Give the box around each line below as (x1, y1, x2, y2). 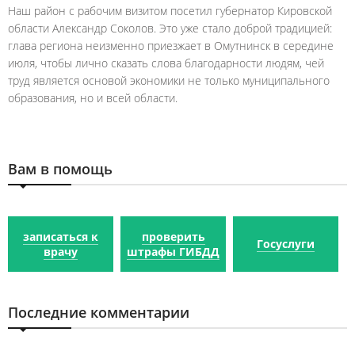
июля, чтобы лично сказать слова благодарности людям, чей (8, 55, 324, 71)
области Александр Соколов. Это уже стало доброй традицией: (8, 20, 332, 36)
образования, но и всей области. (8, 90, 177, 105)
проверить (141, 228, 205, 244)
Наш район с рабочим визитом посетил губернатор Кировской (8, 2, 332, 18)
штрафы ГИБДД (127, 243, 219, 259)
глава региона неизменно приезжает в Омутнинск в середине (8, 37, 334, 53)
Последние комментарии (8, 302, 189, 322)
